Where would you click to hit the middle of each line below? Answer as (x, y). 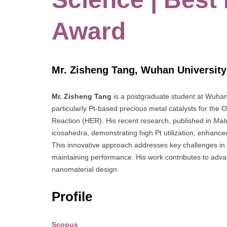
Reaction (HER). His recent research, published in (133, 120)
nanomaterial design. (85, 169)
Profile (72, 196)
